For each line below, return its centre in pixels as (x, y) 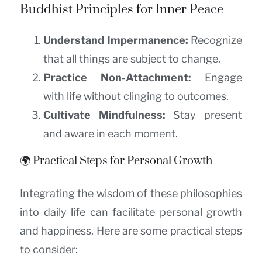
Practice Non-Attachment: (117, 78)
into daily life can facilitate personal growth (131, 212)
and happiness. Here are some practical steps (131, 231)
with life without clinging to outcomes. (136, 96)
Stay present (204, 115)
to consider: (49, 250)
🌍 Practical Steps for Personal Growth (116, 161)
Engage (217, 78)
